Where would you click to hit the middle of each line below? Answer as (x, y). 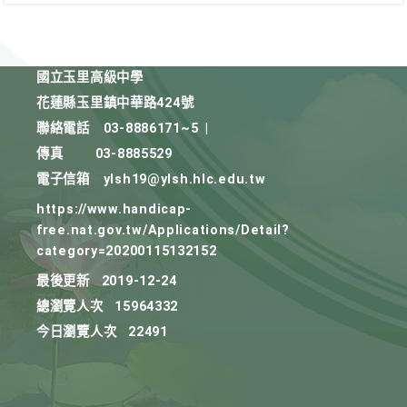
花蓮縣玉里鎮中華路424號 (115, 103)
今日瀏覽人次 (77, 332)
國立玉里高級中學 (90, 78)
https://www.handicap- (114, 209)
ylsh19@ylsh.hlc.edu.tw (184, 179)
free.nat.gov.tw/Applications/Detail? (163, 230)
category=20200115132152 (127, 251)
